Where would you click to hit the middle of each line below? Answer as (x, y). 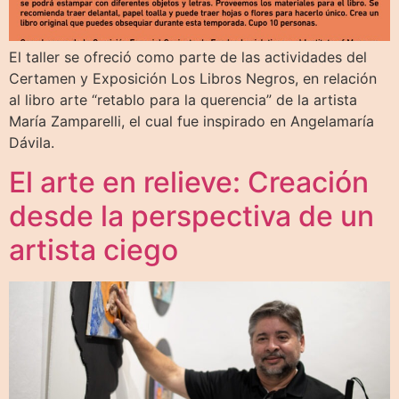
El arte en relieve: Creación (189, 183)
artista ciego (94, 250)
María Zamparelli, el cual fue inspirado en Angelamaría (191, 121)
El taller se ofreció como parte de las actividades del (188, 57)
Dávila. (32, 142)
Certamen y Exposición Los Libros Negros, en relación (193, 78)
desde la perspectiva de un (191, 216)
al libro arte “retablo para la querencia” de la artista (183, 99)
